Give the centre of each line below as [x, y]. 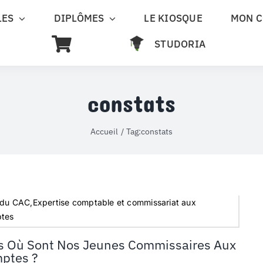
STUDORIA [180, 44]
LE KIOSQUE [173, 18]
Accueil [104, 131]
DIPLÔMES [79, 18]
